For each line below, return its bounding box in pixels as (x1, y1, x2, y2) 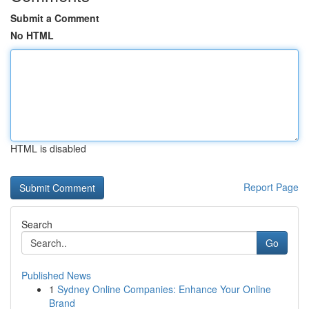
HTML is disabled (10, 141, 86, 155)
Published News (21, 268, 91, 282)
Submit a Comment (10, 11, 99, 25)
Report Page (243, 180, 299, 194)
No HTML (10, 28, 54, 42)
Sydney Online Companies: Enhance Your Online (57, 282, 271, 296)
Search (21, 217, 52, 231)
